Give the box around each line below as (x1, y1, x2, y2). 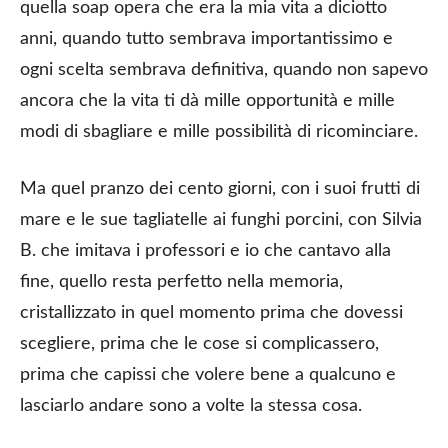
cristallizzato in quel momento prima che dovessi (20, 303, 403, 322)
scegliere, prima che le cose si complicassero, (20, 334, 379, 353)
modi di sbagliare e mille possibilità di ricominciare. (20, 122, 418, 141)
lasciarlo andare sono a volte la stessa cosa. (20, 396, 362, 415)
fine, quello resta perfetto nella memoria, (20, 272, 343, 291)
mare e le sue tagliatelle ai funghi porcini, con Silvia (20, 210, 422, 229)
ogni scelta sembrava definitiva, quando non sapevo (20, 60, 428, 79)
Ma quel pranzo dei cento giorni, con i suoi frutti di (20, 179, 420, 198)
